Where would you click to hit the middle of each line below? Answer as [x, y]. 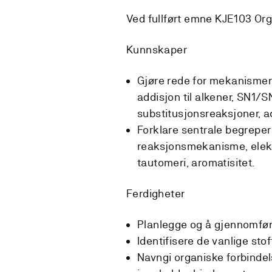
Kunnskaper [157, 49]
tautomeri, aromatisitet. [196, 162]
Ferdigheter [156, 193]
